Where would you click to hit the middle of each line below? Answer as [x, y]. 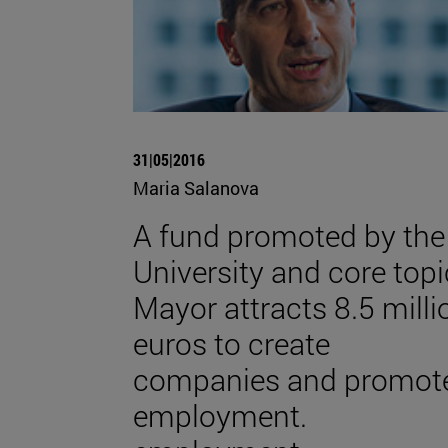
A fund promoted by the [289, 235]
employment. [220, 415]
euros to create [231, 343]
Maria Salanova [196, 187]
